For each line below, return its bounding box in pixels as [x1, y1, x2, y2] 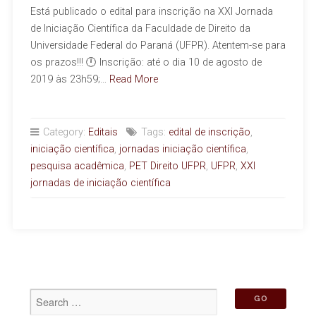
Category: [39, 126, 88, 139]
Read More [109, 73, 158, 86]
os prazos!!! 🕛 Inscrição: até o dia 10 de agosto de [30, 56, 262, 69]
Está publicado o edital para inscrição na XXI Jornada [30, 6, 273, 18]
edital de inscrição [168, 126, 250, 139]
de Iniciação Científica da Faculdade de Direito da [30, 23, 250, 35]
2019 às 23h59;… [30, 73, 109, 86]
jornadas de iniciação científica [30, 177, 171, 190]
